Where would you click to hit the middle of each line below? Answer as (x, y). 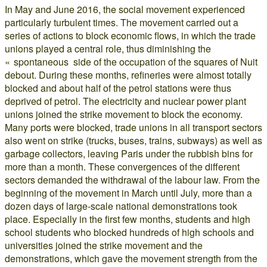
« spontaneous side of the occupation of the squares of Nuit (131, 61)
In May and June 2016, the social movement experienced (125, 9)
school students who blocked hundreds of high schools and (129, 232)
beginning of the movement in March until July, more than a (128, 193)
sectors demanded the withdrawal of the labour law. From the (132, 179)
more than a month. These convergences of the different (122, 166)
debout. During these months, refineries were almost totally (128, 74)
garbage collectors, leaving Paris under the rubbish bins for (129, 153)
